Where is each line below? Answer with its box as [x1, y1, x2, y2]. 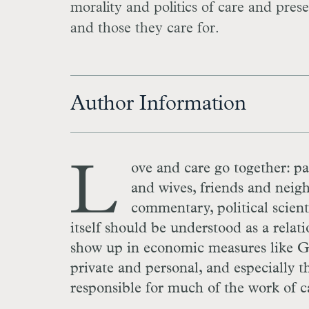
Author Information [70, 94, 246, 115]
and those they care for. [70, 21, 219, 37]
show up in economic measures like [70, 241, 297, 257]
